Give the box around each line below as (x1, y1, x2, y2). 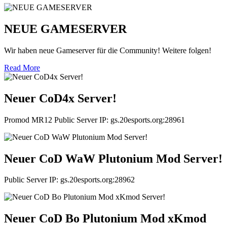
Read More (4, 63, 40, 72)
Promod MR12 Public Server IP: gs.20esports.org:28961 (4, 115, 185, 124)
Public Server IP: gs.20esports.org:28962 (4, 175, 135, 184)
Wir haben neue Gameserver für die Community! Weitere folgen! (4, 46, 211, 55)
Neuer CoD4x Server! (4, 91, 117, 105)
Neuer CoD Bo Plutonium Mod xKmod (4, 212, 206, 225)
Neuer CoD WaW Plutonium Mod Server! (4, 152, 222, 165)
